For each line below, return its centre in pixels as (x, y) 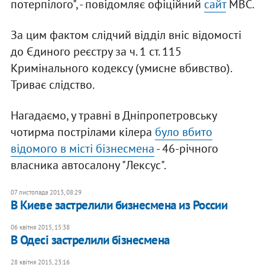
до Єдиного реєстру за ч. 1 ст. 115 (96, 51)
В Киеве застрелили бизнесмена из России (119, 205)
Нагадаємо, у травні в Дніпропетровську (113, 115)
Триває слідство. (52, 84)
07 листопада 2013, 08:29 (46, 192)
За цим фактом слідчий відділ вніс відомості (126, 35)
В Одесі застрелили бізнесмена (90, 240)
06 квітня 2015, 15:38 (40, 227)
